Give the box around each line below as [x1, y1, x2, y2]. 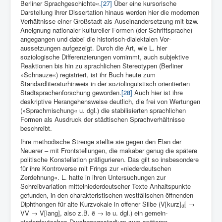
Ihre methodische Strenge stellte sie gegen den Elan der [20, 137, 181, 147]
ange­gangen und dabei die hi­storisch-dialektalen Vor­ [20, 34, 171, 44]
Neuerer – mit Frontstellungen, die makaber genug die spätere [20, 146, 197, 156]
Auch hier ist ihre [132, 88, 183, 98]
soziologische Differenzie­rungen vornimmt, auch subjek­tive [20, 52, 189, 62]
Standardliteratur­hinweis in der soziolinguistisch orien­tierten [20, 79, 190, 89]
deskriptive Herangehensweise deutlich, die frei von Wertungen [20, 97, 200, 107]
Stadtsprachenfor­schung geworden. [20, 88, 121, 98]
